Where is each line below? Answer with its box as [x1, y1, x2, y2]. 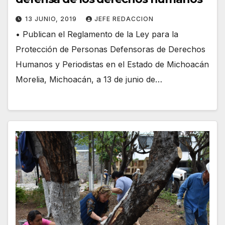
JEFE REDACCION [94, 15, 154, 23]
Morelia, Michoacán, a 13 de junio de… [16, 74, 162, 85]
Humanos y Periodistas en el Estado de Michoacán [16, 59, 209, 70]
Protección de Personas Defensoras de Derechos [16, 44, 205, 55]
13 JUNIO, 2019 [25, 15, 79, 23]
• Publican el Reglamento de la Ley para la [16, 29, 178, 40]
